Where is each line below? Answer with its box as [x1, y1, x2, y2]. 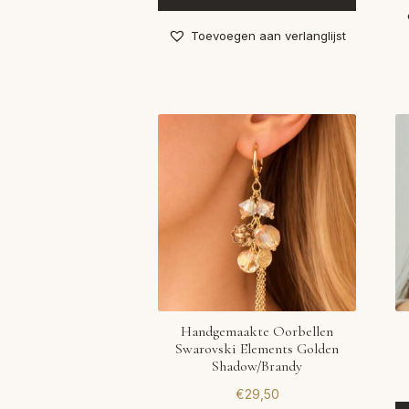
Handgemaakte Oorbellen [181, 322, 334, 341]
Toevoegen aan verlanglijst [191, 27, 347, 43]
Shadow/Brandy [212, 357, 303, 376]
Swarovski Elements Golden [175, 340, 340, 359]
